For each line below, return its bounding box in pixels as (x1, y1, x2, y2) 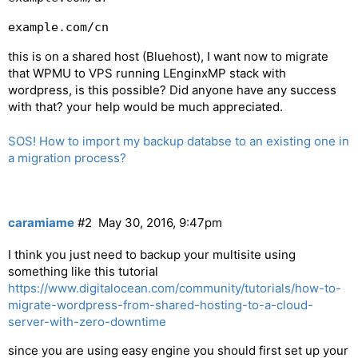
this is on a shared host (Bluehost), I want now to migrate (8, 48, 328, 64)
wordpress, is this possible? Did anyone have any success (8, 82, 336, 97)
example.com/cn (8, 19, 109, 34)
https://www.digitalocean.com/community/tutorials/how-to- (8, 280, 341, 296)
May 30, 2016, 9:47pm (97, 215, 222, 231)
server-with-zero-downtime (8, 314, 166, 330)
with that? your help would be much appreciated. (8, 98, 283, 114)
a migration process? (8, 150, 126, 166)
